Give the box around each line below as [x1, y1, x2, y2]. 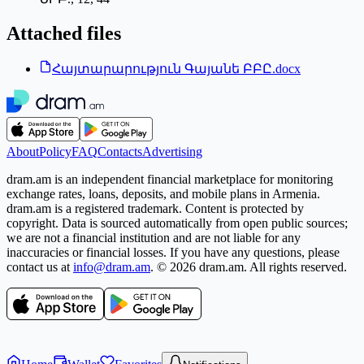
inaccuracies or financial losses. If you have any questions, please [6, 245, 340, 260]
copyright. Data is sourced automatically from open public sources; [6, 216, 348, 231]
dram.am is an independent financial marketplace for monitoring [6, 172, 333, 187]
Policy [39, 145, 71, 159]
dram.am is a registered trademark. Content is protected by [6, 201, 304, 216]
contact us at [6, 260, 70, 275]
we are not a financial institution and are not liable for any [6, 231, 301, 245]
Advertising [142, 145, 202, 159]
